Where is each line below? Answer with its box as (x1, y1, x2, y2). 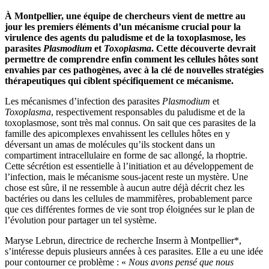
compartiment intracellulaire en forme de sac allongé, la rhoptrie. (5, 150, 247, 160)
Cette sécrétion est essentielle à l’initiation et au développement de (5, 160, 253, 171)
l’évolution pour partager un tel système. (5, 214, 159, 225)
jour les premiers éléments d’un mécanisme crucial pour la (5, 21, 241, 32)
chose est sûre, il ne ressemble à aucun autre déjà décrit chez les (5, 182, 244, 193)
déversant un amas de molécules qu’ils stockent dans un (5, 139, 215, 150)
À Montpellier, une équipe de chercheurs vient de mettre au (5, 10, 246, 21)
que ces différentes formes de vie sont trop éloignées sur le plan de (5, 204, 255, 214)
